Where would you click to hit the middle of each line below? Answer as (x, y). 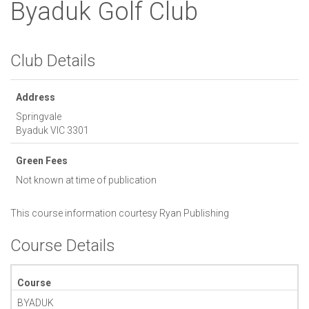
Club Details (53, 60)
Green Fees (42, 160)
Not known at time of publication (86, 180)
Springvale (40, 116)
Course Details (63, 245)
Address (36, 97)
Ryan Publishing (194, 213)
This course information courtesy (85, 213)
